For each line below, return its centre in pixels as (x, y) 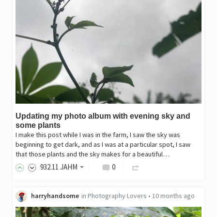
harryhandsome (55, 196)
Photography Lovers (117, 196)
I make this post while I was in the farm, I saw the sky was (98, 135)
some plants (38, 125)
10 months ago (173, 196)
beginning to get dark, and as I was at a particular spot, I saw (103, 145)
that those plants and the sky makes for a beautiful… (92, 154)
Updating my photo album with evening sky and (103, 116)
